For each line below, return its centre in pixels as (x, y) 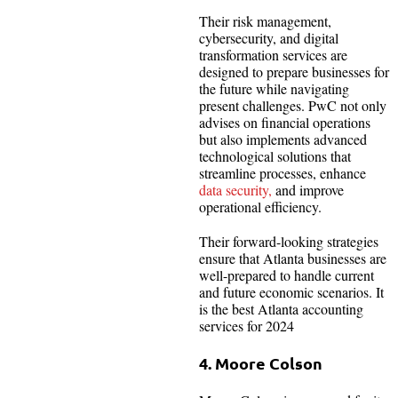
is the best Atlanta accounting (281, 308)
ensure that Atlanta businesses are (293, 258)
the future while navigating (274, 88)
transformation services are (273, 54)
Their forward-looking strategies (289, 241)
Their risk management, (265, 20)
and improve (308, 189)
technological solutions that (275, 155)
